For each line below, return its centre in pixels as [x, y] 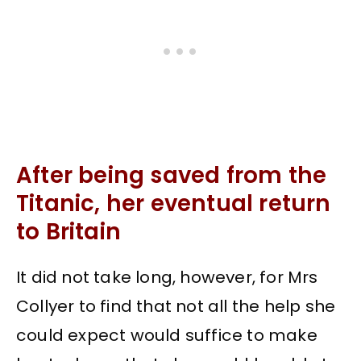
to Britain [68, 232]
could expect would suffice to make [167, 335]
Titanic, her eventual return [174, 204]
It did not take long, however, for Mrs [167, 277]
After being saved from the [172, 176]
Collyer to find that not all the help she [176, 306]
